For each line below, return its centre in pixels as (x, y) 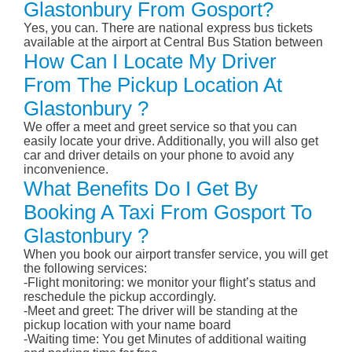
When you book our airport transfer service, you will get (176, 255)
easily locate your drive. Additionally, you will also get (171, 141)
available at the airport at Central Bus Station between (173, 42)
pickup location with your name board (127, 325)
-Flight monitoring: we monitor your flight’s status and (170, 283)
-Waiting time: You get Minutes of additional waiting (165, 339)
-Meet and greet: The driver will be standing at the (161, 311)
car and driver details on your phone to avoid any (159, 156)
